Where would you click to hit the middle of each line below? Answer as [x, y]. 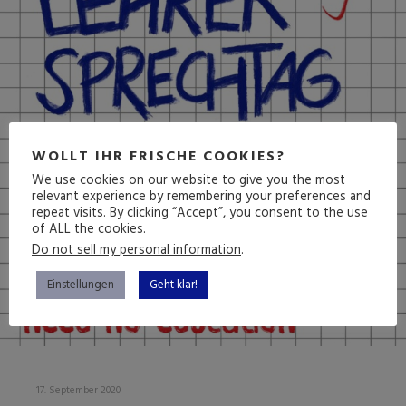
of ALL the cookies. [89, 229]
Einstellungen [81, 285]
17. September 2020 [78, 390]
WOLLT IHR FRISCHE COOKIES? [159, 156]
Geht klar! [174, 285]
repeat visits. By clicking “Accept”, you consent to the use [200, 213]
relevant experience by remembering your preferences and [201, 197]
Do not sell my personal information [136, 250]
